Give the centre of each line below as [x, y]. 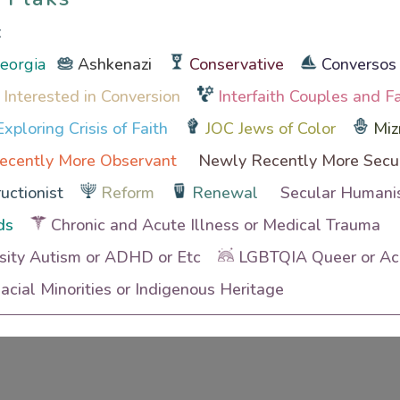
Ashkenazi [114, 64]
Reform [127, 193]
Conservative [236, 64]
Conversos [359, 64]
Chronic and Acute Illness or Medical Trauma [215, 225]
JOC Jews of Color [270, 129]
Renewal [225, 193]
